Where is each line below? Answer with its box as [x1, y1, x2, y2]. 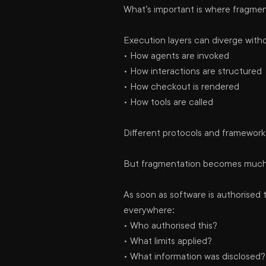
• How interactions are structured [123, 65, 262, 77]
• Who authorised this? [123, 220, 217, 232]
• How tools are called [123, 96, 213, 108]
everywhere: [123, 204, 174, 216]
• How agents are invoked [123, 50, 229, 62]
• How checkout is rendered [123, 81, 239, 93]
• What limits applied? [123, 235, 212, 247]
